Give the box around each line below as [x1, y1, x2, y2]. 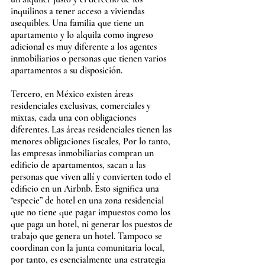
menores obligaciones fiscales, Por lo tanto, [11, 135, 173, 148]
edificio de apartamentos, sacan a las [11, 159, 148, 172]
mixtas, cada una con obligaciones [11, 112, 138, 124]
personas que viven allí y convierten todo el [11, 171, 173, 183]
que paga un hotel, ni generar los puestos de [11, 218, 175, 231]
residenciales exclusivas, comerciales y [11, 100, 153, 112]
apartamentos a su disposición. [11, 64, 122, 77]
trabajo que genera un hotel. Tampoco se [11, 230, 164, 243]
